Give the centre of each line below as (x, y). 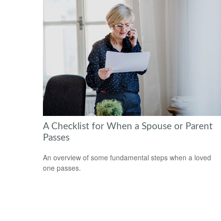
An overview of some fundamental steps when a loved (127, 158)
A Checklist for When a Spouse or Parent (128, 126)
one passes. (62, 168)
